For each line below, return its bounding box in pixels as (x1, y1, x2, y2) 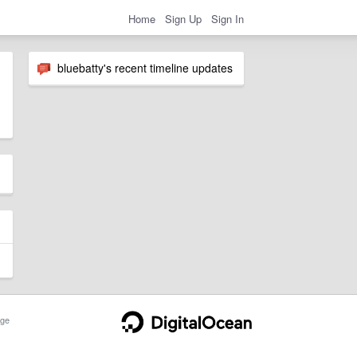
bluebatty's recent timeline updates (51, 60, 233, 76)
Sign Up (165, 10, 202, 26)
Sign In (211, 10, 244, 26)
